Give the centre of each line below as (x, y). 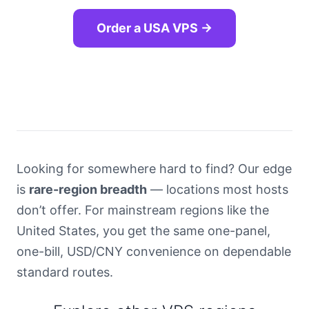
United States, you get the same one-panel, (143, 231)
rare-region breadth (88, 190)
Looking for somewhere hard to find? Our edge (154, 169)
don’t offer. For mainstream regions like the (143, 210)
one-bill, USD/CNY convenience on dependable (154, 252)
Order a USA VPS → (154, 28)
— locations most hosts (218, 190)
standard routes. (65, 272)
